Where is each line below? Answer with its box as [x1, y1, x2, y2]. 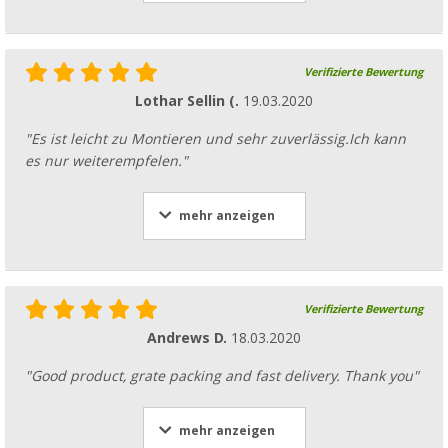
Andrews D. [147, 329, 231, 346]
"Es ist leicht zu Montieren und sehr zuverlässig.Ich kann [25, 130, 406, 147]
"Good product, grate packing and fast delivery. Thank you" [25, 367, 419, 384]
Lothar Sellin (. [135, 92, 243, 109]
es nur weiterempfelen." [25, 152, 188, 169]
